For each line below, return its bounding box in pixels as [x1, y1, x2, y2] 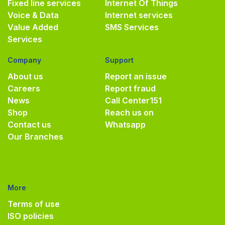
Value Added [8, 22, 58, 32]
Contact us [8, 119, 51, 130]
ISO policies [8, 210, 54, 221]
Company [8, 55, 41, 64]
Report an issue [105, 71, 167, 81]
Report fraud [105, 83, 156, 93]
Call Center [105, 95, 150, 105]
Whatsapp [105, 119, 146, 130]
